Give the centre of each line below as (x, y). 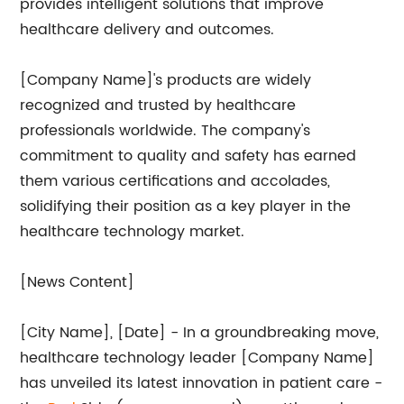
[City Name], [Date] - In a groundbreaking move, (200, 333)
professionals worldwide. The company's (165, 131)
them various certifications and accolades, (175, 181)
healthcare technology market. (133, 232)
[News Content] (78, 282)
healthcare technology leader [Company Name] (197, 358)
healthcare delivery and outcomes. (147, 30)
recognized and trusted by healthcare (158, 106)
